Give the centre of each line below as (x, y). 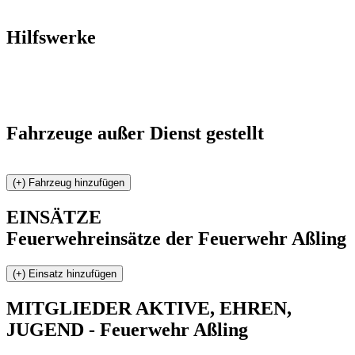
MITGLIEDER (69, 308)
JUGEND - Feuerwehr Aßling (127, 329)
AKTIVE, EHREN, (212, 308)
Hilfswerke (51, 38)
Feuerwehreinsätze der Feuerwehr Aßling (176, 238)
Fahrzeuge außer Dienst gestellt (135, 134)
